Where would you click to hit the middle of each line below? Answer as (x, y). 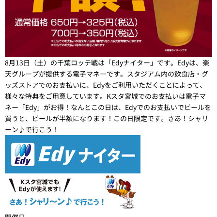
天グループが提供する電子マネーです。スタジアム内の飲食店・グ (107, 74)
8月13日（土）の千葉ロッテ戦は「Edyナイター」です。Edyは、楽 (107, 63)
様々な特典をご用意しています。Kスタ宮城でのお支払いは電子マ (105, 96)
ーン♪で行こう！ (32, 130)
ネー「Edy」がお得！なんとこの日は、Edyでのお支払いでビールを (108, 107)
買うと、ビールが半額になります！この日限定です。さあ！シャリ (107, 118)
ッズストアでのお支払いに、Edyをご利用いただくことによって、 (106, 85)
